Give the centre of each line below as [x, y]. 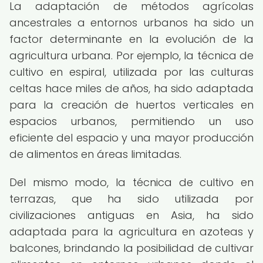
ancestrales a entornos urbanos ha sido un [131, 23]
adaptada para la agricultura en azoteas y [131, 232]
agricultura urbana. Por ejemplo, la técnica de [131, 55]
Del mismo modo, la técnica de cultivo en [131, 182]
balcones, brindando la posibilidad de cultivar [131, 248]
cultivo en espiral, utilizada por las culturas [131, 72]
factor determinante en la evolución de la [131, 39]
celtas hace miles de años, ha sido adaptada [131, 88]
